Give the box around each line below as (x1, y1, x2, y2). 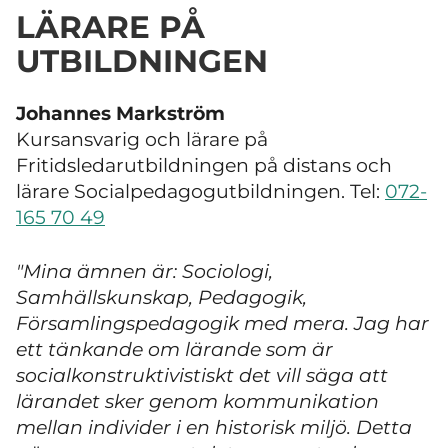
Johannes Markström (16, 101, 225, 125)
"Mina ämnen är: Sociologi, (16, 260, 273, 284)
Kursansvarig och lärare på (16, 127, 268, 151)
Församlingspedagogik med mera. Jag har (16, 312, 429, 336)
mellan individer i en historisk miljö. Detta (16, 416, 412, 440)
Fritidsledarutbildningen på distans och (16, 153, 392, 177)
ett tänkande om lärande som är (16, 338, 333, 362)
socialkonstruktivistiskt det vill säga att (16, 364, 388, 388)
